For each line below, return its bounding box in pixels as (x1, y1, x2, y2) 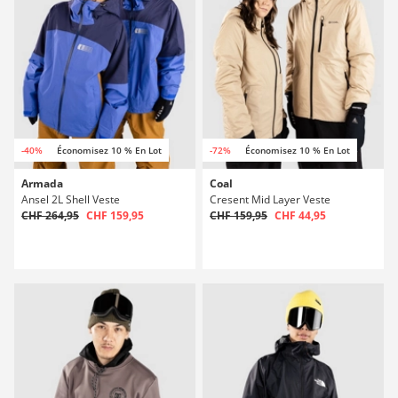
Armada (21, 176, 63, 191)
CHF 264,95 (21, 208, 79, 223)
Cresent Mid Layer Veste (210, 192, 330, 207)
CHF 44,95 (275, 208, 326, 223)
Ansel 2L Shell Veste (21, 192, 120, 207)
